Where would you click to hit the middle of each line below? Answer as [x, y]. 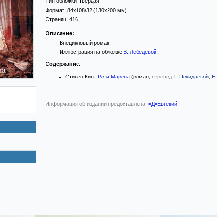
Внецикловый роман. [85, 43]
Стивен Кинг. [82, 77]
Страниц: [57, 19]
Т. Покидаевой [191, 77]
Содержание [62, 64]
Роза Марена [114, 77]
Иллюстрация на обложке [91, 52]
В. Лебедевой [140, 52]
